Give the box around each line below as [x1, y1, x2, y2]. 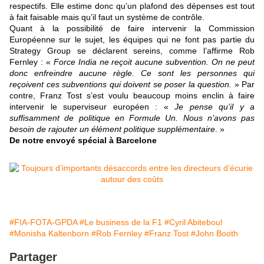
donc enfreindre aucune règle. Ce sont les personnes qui [9, 68, 255, 78]
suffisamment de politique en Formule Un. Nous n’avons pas [9, 113, 255, 123]
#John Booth [191, 229, 238, 239]
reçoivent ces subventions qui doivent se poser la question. [9, 80, 232, 90]
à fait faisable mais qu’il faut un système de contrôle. [9, 12, 204, 22]
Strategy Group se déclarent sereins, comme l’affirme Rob [9, 46, 255, 56]
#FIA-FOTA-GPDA [9, 217, 77, 227]
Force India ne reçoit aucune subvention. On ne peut [53, 57, 255, 67]
